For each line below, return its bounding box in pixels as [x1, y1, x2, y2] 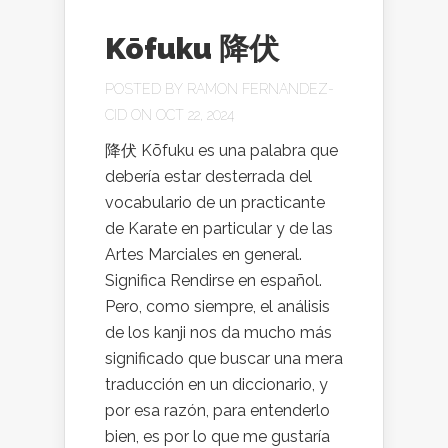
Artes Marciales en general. [105, 245, 302, 264]
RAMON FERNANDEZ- [187, 81, 334, 97]
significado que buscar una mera [105, 349, 343, 368]
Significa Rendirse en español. [105, 271, 322, 290]
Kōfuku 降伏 [105, 31, 279, 66]
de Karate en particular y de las [105, 219, 333, 238]
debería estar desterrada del [105, 167, 312, 186]
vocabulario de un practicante [105, 193, 325, 212]
